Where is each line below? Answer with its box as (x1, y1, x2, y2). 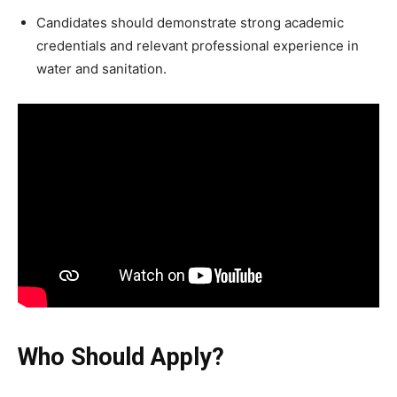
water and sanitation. (36, 59, 167, 77)
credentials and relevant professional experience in (36, 36, 359, 54)
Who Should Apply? (18, 343, 224, 372)
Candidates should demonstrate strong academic (36, 13, 344, 31)
